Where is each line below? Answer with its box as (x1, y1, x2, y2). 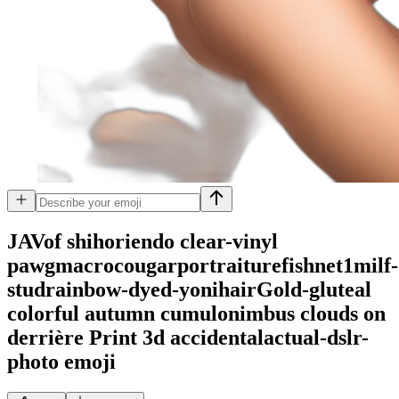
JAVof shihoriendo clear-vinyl (7, 229, 278, 253)
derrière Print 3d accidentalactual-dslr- (7, 325, 369, 349)
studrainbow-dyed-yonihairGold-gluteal (7, 277, 371, 301)
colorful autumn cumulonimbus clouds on (7, 301, 386, 325)
